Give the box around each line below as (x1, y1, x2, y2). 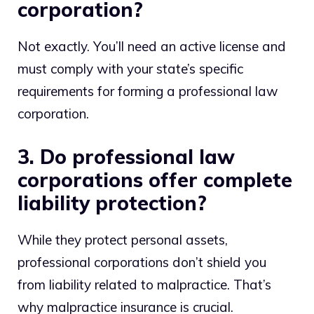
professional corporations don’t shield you (18, 253, 266, 271)
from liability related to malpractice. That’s (18, 275, 271, 293)
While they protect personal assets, (18, 231, 228, 248)
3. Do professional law (18, 144, 235, 169)
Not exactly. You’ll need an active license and (18, 38, 286, 55)
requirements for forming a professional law (18, 83, 278, 100)
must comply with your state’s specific (18, 60, 243, 78)
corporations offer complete (18, 167, 292, 192)
